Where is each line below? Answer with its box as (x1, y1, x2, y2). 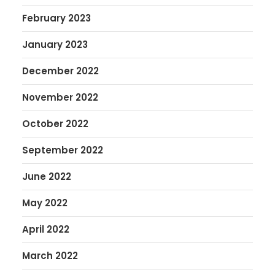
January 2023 (22, 38, 88, 51)
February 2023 (22, 12, 91, 25)
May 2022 (22, 196, 68, 209)
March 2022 (22, 249, 78, 262)
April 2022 (22, 223, 69, 236)
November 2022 (22, 91, 98, 104)
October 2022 (22, 117, 88, 130)
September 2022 (22, 144, 103, 157)
